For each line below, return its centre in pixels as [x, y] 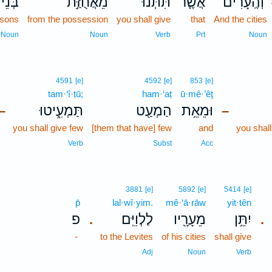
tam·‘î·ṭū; [65, 94]
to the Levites [126, 236]
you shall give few [48, 128]
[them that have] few [131, 128]
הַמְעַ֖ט [154, 110]
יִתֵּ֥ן [243, 219]
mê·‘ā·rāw [185, 202]
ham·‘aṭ [157, 94]
